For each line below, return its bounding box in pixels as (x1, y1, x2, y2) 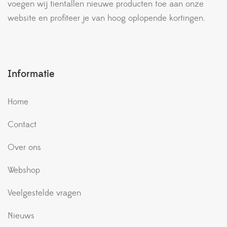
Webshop (8, 164, 40, 176)
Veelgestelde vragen (8, 187, 81, 199)
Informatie (8, 67, 55, 81)
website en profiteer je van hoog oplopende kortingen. (8, 12, 205, 24)
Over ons (8, 141, 41, 153)
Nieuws (8, 210, 34, 221)
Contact (8, 119, 36, 130)
